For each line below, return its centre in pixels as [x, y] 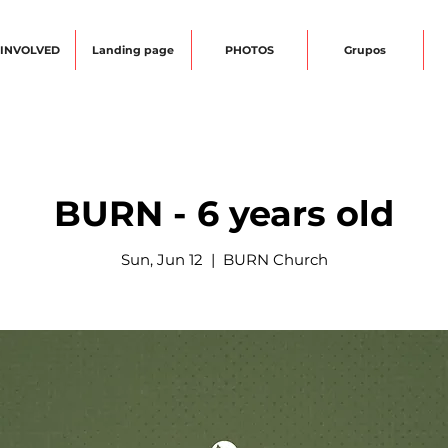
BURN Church [275, 259]
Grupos [365, 50]
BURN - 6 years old [224, 213]
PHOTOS [249, 50]
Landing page [133, 50]
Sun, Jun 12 [161, 259]
